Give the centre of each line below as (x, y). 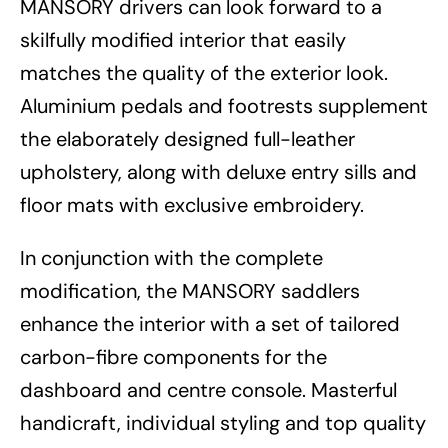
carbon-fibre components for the (173, 357)
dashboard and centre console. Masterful (208, 390)
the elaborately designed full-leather (187, 139)
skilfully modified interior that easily (183, 40)
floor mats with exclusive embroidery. (192, 205)
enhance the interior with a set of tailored (210, 324)
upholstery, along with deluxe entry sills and (218, 172)
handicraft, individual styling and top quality (223, 423)
